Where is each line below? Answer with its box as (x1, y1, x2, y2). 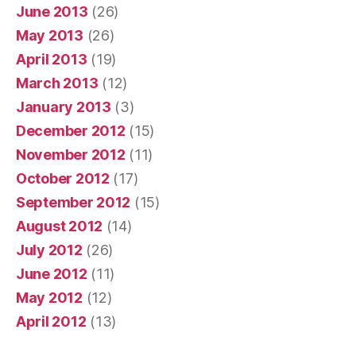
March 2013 (16, 75, 99, 92)
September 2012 (16, 194, 131, 211)
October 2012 (16, 170, 110, 188)
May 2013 (16, 27, 83, 44)
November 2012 (16, 146, 126, 164)
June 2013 (16, 3, 88, 21)
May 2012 (16, 289, 83, 307)
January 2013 (16, 99, 111, 116)
